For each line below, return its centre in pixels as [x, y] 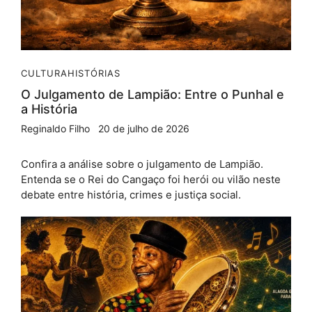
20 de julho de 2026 [144, 128]
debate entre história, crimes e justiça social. [131, 194]
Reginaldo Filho [55, 128]
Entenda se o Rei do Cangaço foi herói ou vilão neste [151, 179]
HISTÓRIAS [94, 73]
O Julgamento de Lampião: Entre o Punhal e [153, 94]
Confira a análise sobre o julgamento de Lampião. [142, 164]
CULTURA [44, 73]
